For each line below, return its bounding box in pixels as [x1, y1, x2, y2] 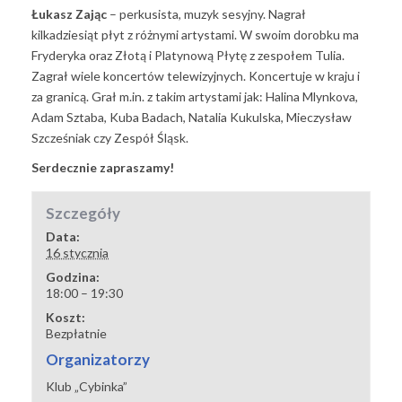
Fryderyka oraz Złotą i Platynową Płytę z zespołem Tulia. [31, 48, 345, 64]
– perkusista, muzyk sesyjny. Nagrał [107, 6, 306, 22]
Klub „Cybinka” [46, 379, 128, 395]
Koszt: [46, 310, 86, 326]
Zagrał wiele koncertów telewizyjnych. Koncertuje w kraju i [31, 68, 360, 84]
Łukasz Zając [31, 6, 107, 22]
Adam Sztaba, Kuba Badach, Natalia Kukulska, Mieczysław [31, 109, 352, 126]
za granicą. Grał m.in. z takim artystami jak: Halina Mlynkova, [31, 89, 358, 105]
